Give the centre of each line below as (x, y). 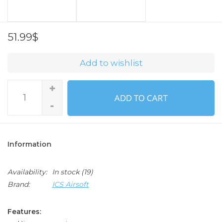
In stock (66, 172)
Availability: (27, 172)
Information (29, 144)
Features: (24, 211)
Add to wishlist (111, 63)
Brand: (19, 184)
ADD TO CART (141, 98)
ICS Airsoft (70, 184)
